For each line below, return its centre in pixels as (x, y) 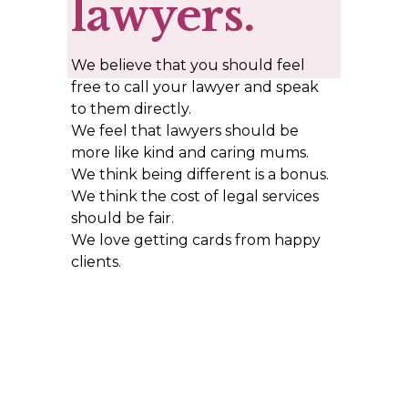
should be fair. (124, 219)
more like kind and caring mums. (191, 153)
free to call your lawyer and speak (194, 87)
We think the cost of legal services (194, 197)
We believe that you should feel (188, 66)
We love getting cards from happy (195, 240)
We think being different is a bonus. (203, 175)
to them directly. (133, 109)
